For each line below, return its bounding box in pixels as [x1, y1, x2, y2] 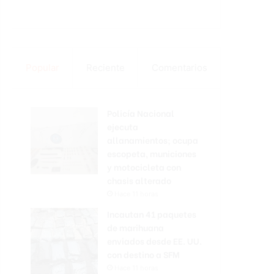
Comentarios [151, 62, 207, 73]
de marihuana [107, 221, 164, 234]
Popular [25, 62, 59, 73]
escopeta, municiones [107, 147, 196, 160]
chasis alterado [107, 174, 171, 187]
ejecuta [107, 120, 138, 133]
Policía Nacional [107, 106, 174, 119]
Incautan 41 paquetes [107, 207, 196, 220]
